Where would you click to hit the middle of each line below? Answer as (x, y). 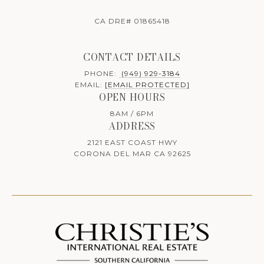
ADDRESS (132, 126)
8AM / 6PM (132, 114)
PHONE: (101, 74)
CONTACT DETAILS (132, 57)
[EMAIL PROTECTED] (147, 85)
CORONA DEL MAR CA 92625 (132, 154)
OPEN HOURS (132, 98)
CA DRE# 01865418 (132, 21)
